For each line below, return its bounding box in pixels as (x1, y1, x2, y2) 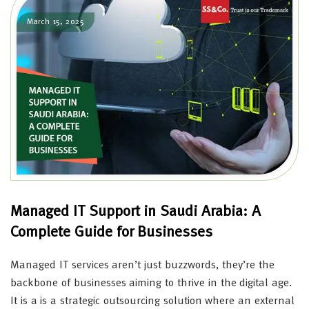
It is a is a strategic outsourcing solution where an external (10, 295, 295, 307)
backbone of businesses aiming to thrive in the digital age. (10, 277, 292, 289)
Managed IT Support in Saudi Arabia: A (10, 203, 261, 219)
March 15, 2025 (27, 17, 84, 26)
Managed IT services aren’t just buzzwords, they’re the (10, 259, 275, 271)
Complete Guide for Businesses (10, 224, 213, 240)
